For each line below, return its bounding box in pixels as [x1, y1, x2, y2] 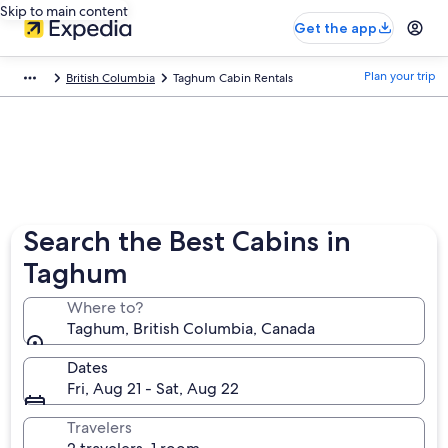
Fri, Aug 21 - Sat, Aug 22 [67, 378, 240, 399]
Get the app [294, 19, 377, 37]
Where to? [67, 297, 144, 318]
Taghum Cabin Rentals [173, 70, 293, 86]
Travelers [67, 417, 133, 438]
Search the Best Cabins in [23, 224, 352, 258]
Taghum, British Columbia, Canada [67, 318, 316, 339]
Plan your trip [364, 68, 436, 84]
